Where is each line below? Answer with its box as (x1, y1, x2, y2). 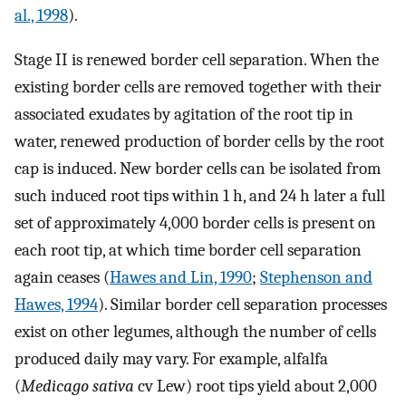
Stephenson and (260, 267, 372, 287)
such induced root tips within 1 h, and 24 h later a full (14, 186, 385, 206)
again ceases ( (14, 267, 110, 287)
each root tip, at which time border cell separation (14, 240, 362, 260)
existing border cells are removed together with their (14, 77, 382, 97)
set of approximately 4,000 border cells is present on (14, 213, 376, 233)
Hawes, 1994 (14, 295, 98, 314)
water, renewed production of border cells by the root (14, 131, 384, 151)
